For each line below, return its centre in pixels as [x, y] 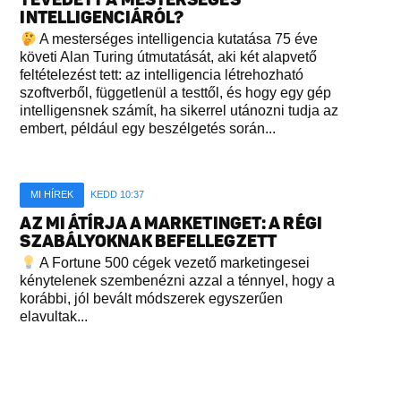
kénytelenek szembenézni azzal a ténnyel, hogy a [178, 281]
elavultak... [54, 317]
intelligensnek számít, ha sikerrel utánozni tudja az [179, 111]
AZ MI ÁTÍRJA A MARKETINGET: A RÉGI [171, 224]
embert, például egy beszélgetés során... [148, 129]
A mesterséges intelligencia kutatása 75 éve [177, 39]
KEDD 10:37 [118, 195]
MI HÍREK [52, 195]
